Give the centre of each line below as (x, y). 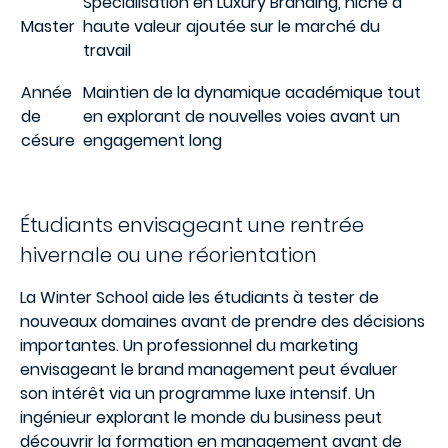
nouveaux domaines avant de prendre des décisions (222, 321)
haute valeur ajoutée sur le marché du (231, 26)
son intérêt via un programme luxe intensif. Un (197, 393)
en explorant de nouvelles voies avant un (241, 116)
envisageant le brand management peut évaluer (209, 369)
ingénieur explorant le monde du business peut (201, 417)
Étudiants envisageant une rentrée (192, 225)
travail (107, 50)
